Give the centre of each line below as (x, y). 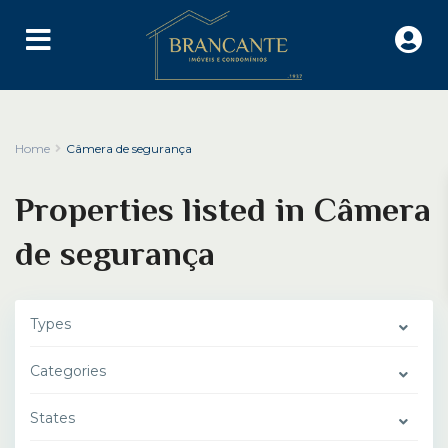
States (52, 418)
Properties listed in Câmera (223, 209)
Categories (68, 371)
